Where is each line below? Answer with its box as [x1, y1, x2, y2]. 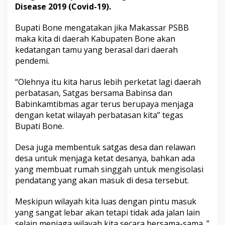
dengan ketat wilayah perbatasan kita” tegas [15, 109, 183, 121]
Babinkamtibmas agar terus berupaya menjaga [15, 98, 193, 109]
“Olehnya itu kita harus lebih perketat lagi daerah [15, 76, 201, 87]
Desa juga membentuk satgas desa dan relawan [15, 142, 195, 153]
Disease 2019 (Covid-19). [15, 1, 111, 12]
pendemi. [15, 55, 49, 66]
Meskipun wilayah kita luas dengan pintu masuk [15, 196, 196, 207]
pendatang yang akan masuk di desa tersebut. [15, 175, 189, 186]
